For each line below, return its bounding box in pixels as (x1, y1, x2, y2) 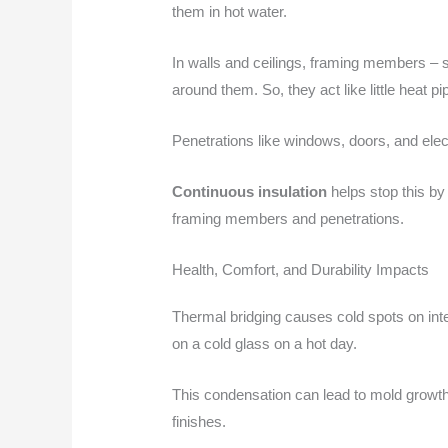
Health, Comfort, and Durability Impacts (172, 260, 430, 278)
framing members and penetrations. (172, 209, 405, 227)
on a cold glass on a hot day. (172, 334, 358, 352)
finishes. (172, 412, 227, 430)
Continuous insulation (172, 182, 328, 200)
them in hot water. (172, 2, 288, 20)
